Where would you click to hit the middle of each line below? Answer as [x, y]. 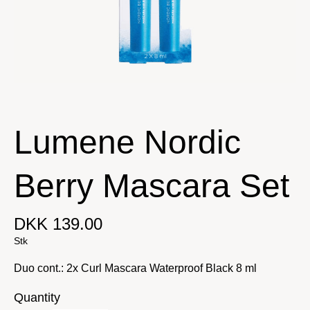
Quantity [37, 298]
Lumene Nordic [127, 142]
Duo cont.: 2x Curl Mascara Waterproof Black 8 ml [135, 268]
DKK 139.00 [58, 224]
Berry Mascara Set [152, 186]
